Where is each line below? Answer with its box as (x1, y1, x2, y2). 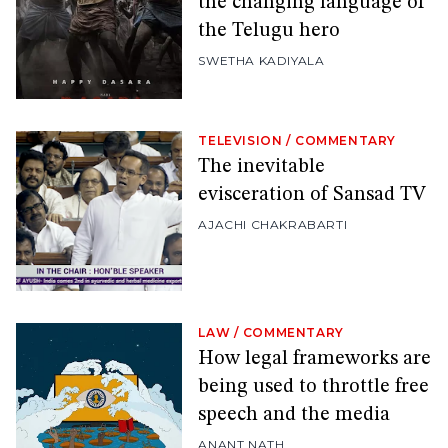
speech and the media (198, 405, 391, 426)
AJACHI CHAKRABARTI (198, 217, 348, 233)
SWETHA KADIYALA (198, 53, 325, 69)
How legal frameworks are (198, 349, 432, 370)
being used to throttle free (198, 377, 430, 398)
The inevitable (198, 157, 326, 178)
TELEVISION (198, 133, 283, 149)
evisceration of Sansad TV (198, 185, 427, 206)
